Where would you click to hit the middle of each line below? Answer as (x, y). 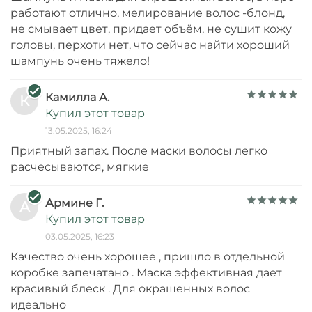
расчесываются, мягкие (80, 167)
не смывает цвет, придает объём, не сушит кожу (151, 29)
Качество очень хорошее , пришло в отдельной (148, 257)
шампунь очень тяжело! (80, 61)
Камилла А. (77, 97)
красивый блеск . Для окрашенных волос (130, 289)
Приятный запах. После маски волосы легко (139, 151)
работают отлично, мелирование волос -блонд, (148, 13)
